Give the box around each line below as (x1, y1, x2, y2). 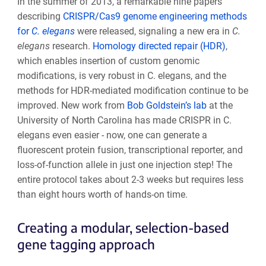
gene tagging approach (17, 235, 155, 252)
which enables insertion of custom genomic (17, 55, 199, 67)
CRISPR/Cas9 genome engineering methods (62, 11, 247, 23)
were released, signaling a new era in (74, 26, 232, 37)
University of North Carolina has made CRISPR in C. (17, 115, 232, 126)
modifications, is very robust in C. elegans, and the (17, 70, 226, 82)
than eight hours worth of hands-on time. (17, 189, 188, 201)
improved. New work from (17, 100, 127, 112)
